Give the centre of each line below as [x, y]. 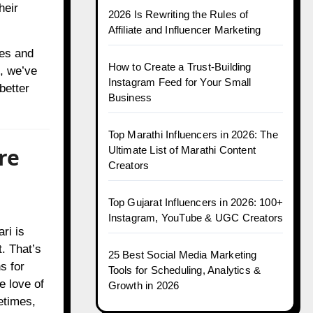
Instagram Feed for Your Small [180, 82]
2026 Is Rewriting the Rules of [178, 14]
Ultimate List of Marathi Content [182, 150]
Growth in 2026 [144, 285]
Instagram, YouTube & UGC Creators [196, 218]
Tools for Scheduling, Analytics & [184, 270]
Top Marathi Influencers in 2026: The [193, 134]
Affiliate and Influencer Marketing [184, 30]
